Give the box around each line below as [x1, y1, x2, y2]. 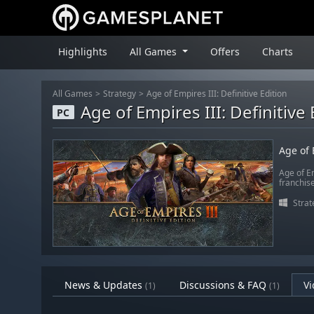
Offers [210, 44, 240, 58]
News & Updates [64, 278, 145, 292]
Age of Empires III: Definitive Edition [146, 88, 287, 100]
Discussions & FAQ [179, 278, 269, 292]
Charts [261, 44, 293, 58]
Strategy [103, 88, 136, 100]
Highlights [58, 44, 107, 58]
